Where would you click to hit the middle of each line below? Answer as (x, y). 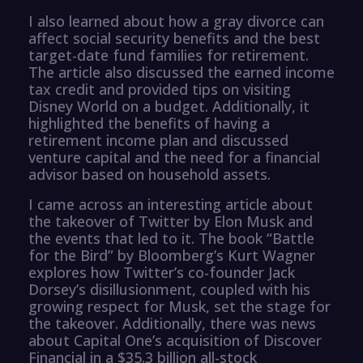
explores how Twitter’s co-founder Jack (162, 272)
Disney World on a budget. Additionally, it (169, 106)
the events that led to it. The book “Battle (171, 238)
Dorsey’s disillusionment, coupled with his (169, 289)
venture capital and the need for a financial (174, 157)
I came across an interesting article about (171, 204)
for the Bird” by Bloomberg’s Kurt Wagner (172, 255)
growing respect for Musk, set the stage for (179, 306)
